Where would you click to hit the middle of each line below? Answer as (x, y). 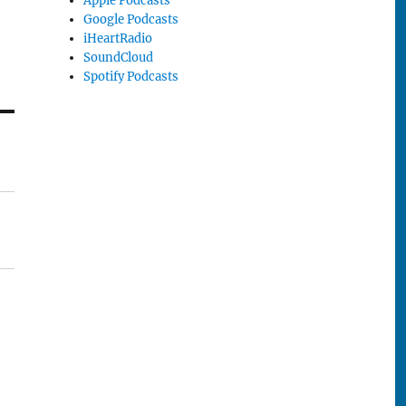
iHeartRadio (118, 39)
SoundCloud (119, 58)
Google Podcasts (131, 20)
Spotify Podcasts (131, 77)
